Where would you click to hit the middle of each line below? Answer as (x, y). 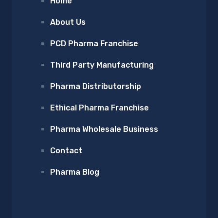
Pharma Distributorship (95, 87)
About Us (68, 22)
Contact (66, 151)
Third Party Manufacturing (102, 65)
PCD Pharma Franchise (94, 44)
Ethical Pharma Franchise (99, 108)
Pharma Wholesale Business (104, 129)
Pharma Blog (74, 172)
